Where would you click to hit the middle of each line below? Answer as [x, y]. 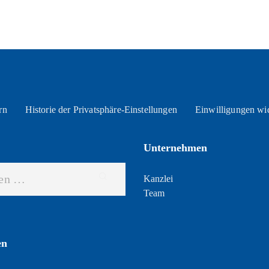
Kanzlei [158, 179]
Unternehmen [175, 148]
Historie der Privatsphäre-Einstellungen [101, 110]
